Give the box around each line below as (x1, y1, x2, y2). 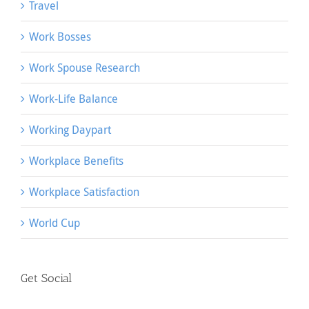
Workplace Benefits (29, 152, 123, 168)
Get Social (21, 270, 72, 285)
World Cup (29, 215, 80, 230)
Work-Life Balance (29, 90, 118, 106)
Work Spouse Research (29, 59, 140, 75)
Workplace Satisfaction (29, 183, 139, 199)
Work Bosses (29, 28, 91, 44)
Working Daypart (29, 121, 111, 137)
